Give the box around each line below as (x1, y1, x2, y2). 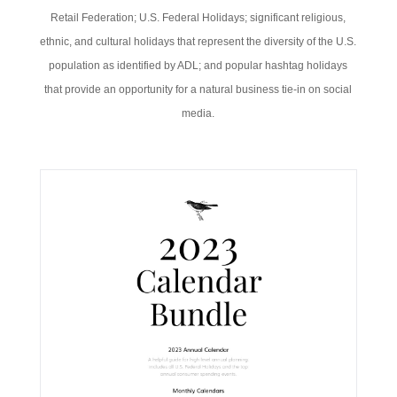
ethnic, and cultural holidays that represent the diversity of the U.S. (40, 35, 357, 48)
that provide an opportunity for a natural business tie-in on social (44, 82, 353, 96)
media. (182, 106, 215, 120)
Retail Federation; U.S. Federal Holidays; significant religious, (51, 11, 346, 24)
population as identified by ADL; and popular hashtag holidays (49, 58, 348, 72)
